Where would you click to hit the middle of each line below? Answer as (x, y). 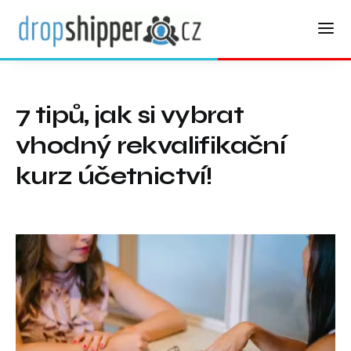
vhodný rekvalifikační (151, 146)
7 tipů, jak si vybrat (130, 116)
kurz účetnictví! (114, 177)
